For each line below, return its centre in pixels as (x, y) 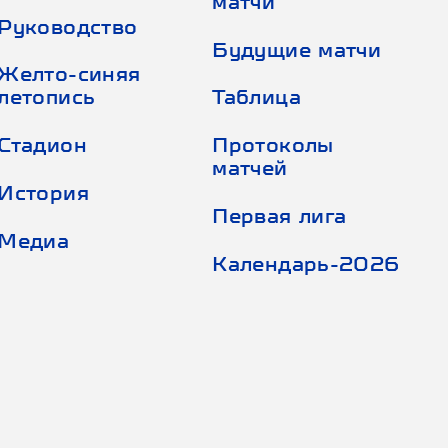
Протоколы (273, 144)
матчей (250, 167)
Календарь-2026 (306, 262)
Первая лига (279, 214)
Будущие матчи (297, 48)
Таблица (256, 96)
